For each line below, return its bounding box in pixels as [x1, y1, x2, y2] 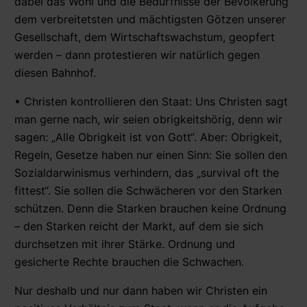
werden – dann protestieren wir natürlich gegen [14, 47, 260, 62]
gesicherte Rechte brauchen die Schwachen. [14, 254, 244, 269]
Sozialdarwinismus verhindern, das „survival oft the [14, 165, 279, 180]
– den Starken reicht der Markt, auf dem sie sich [14, 219, 263, 233]
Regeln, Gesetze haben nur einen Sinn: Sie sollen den [14, 147, 287, 162]
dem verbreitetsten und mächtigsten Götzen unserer [14, 12, 286, 26]
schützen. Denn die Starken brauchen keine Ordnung [14, 201, 286, 215]
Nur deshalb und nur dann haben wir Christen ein [14, 283, 267, 297]
